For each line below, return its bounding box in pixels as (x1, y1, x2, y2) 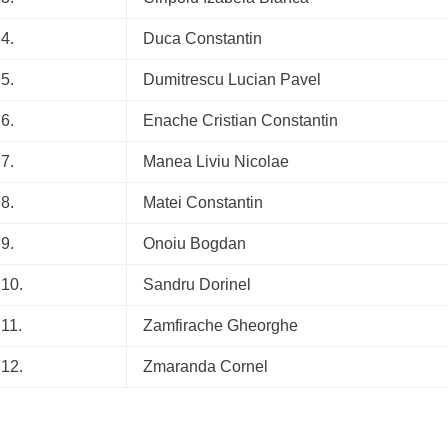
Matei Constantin (143, 194, 263, 211)
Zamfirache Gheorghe (143, 317, 298, 334)
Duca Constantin (143, 30, 262, 47)
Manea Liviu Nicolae (143, 153, 289, 170)
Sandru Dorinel (143, 276, 251, 293)
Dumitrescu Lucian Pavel (143, 71, 321, 88)
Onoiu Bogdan (143, 235, 246, 252)
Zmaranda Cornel (143, 358, 268, 375)
